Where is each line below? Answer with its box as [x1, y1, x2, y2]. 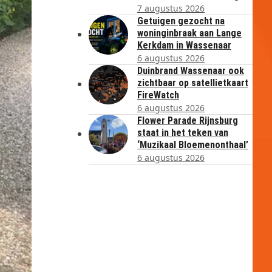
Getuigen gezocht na [137, 15, 225, 27]
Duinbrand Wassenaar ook [137, 65, 244, 76]
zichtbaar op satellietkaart [137, 77, 248, 89]
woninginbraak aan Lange [137, 27, 242, 39]
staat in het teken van [137, 127, 228, 138]
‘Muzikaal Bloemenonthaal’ [137, 139, 248, 151]
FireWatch [137, 89, 179, 101]
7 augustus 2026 [137, 2, 205, 14]
